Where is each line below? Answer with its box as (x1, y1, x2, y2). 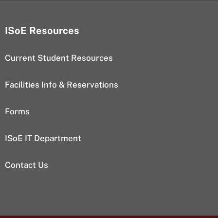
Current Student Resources (5, 53, 113, 63)
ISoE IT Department (5, 133, 81, 143)
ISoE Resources (5, 24, 79, 36)
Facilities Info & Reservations (5, 79, 118, 90)
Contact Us (5, 160, 48, 170)
